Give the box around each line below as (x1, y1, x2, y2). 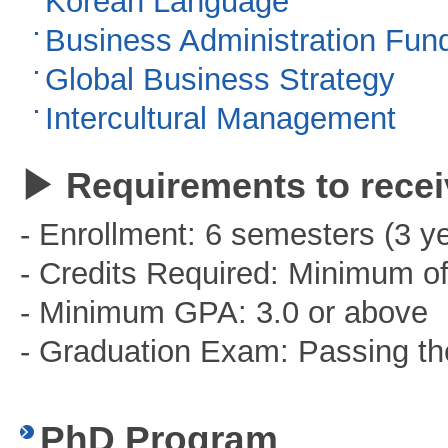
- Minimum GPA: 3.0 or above (20, 295, 428, 330)
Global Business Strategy (45, 62, 395, 97)
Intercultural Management (45, 101, 396, 136)
